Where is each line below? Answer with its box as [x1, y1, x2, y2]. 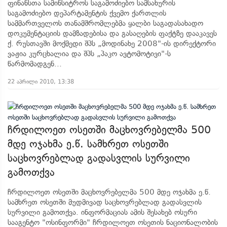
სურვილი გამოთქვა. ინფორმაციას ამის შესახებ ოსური [8, 208, 197, 217]
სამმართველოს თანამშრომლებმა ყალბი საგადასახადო [8, 19, 203, 28]
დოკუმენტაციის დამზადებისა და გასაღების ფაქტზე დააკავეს [8, 29, 217, 38]
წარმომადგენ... [8, 59, 62, 68]
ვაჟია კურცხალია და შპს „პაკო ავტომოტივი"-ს [8, 49, 171, 58]
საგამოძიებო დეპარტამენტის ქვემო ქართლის [8, 9, 166, 18]
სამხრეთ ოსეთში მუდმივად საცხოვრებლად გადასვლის [8, 198, 202, 207]
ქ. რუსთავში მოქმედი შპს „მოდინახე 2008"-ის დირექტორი [8, 39, 216, 48]
